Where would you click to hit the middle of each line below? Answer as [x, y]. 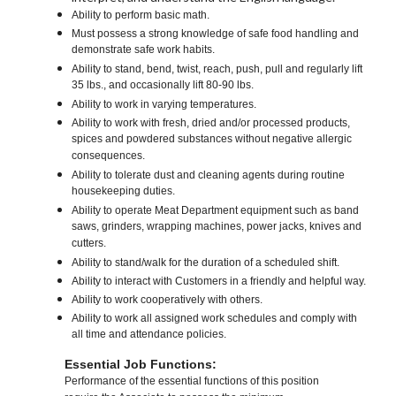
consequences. [109, 157]
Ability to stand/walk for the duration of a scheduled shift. [206, 263]
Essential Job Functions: [141, 365]
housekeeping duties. [124, 193]
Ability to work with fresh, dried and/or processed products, [211, 123]
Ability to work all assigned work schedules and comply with [215, 319]
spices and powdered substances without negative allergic [212, 141]
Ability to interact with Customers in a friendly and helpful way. [219, 282]
